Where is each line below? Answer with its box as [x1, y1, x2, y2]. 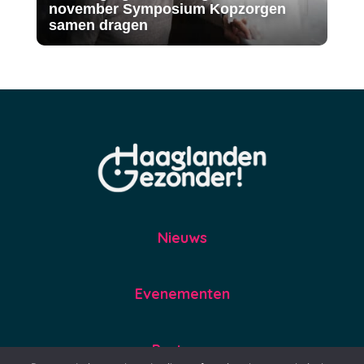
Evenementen [134, 284, 230, 303]
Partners [151, 340, 213, 359]
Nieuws [157, 227, 207, 247]
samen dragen [48, 16, 148, 33]
